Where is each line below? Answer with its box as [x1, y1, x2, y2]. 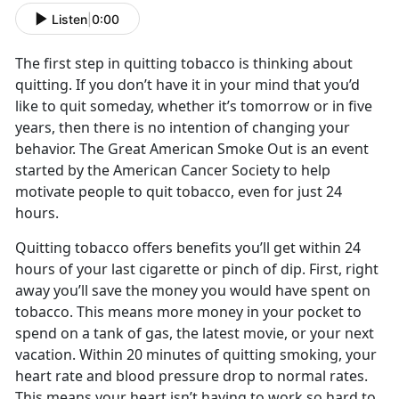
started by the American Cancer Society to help [15, 160, 330, 181]
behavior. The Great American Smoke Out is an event [15, 139, 369, 159]
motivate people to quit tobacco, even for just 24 [15, 182, 342, 202]
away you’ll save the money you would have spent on [15, 281, 370, 301]
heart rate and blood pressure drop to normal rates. [15, 366, 368, 387]
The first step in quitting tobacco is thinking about [15, 53, 353, 74]
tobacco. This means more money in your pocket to [15, 302, 362, 322]
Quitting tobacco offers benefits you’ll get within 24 [15, 238, 361, 258]
